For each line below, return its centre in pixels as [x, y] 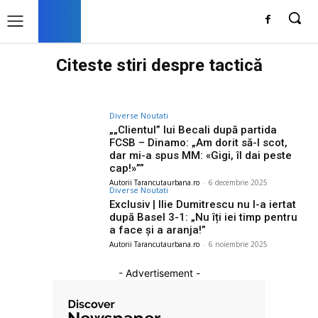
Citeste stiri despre [132, 65]
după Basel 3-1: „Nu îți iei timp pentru [204, 217]
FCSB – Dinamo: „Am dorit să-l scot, [199, 143]
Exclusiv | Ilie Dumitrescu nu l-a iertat [203, 204]
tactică [235, 65]
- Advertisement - [159, 273]
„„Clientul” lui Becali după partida [193, 130]
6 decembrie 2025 [238, 182]
